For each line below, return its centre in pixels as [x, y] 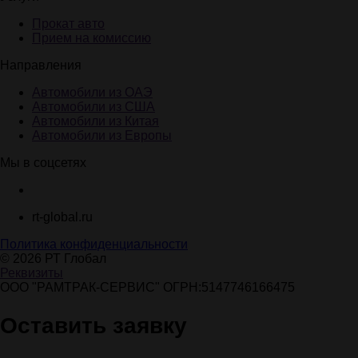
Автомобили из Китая [95, 121]
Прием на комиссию [91, 38]
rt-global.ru [62, 217]
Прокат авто [68, 24]
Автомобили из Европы [102, 136]
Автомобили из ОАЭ [92, 93]
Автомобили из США [93, 107]
